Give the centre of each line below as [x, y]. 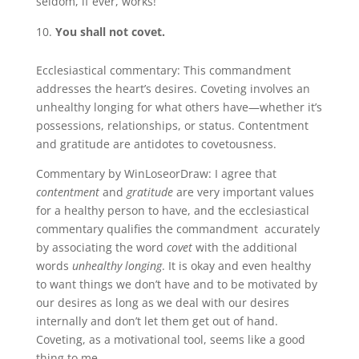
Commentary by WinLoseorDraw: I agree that [156, 173]
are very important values [243, 192]
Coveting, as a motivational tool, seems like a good [170, 339]
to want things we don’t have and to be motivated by [176, 284]
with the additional [246, 247]
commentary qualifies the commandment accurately [177, 228]
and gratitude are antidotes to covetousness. [156, 143]
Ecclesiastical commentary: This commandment [163, 70]
